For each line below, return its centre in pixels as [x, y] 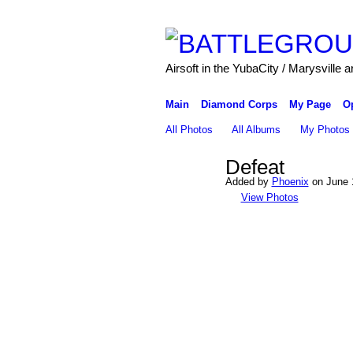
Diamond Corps [239, 104]
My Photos [325, 129]
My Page [310, 104]
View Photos [269, 197]
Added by [248, 181]
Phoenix [290, 181]
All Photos [189, 129]
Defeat [255, 167]
